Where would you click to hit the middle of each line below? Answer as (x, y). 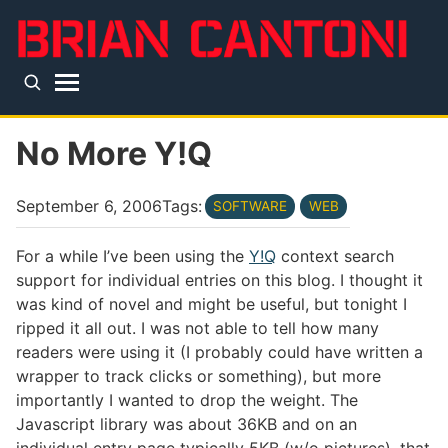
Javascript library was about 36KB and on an (186, 423)
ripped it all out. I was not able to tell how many (197, 327)
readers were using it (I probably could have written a (219, 351)
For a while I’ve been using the (132, 255)
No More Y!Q (114, 153)
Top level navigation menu (170, 116)
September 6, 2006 (89, 206)
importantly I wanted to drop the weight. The (187, 399)
